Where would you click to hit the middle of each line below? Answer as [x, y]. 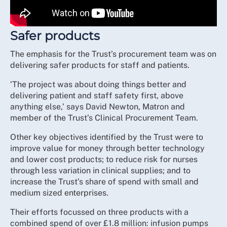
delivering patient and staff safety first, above [97, 96]
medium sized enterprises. [59, 193]
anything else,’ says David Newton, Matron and [98, 107]
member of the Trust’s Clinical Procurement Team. [104, 118]
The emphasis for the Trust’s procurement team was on [113, 54]
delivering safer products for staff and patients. [100, 65]
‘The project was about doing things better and [98, 84]
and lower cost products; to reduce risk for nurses [104, 159]
